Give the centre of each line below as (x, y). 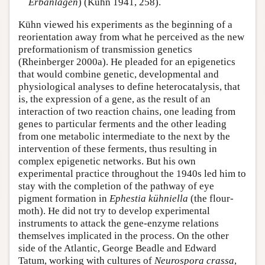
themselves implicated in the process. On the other (124, 235)
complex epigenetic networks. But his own (107, 161)
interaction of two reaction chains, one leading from (127, 111)
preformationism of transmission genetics (105, 49)
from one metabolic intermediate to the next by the (124, 136)
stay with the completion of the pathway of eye (116, 186)
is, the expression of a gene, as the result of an (114, 99)
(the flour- (211, 198)
